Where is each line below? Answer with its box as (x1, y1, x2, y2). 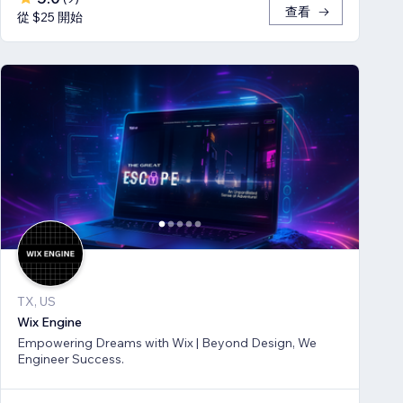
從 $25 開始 (17, 9, 83, 26)
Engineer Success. (17, 350, 124, 367)
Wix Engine (17, 313, 82, 330)
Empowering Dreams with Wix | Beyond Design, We (17, 334, 317, 351)
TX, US (17, 292, 56, 309)
